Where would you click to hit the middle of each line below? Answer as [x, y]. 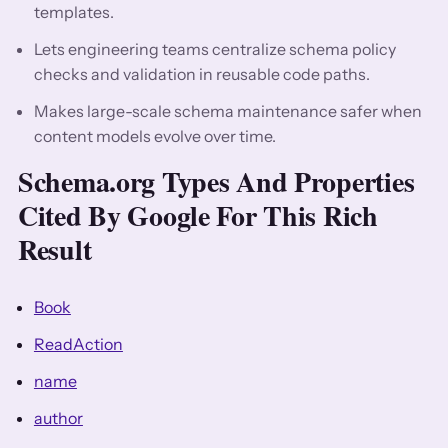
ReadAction [78, 343]
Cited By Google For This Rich [197, 215]
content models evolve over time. [154, 135]
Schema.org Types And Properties [216, 181]
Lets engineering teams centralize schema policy [214, 48]
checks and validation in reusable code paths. [201, 73]
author [58, 417]
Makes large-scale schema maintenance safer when [227, 110]
